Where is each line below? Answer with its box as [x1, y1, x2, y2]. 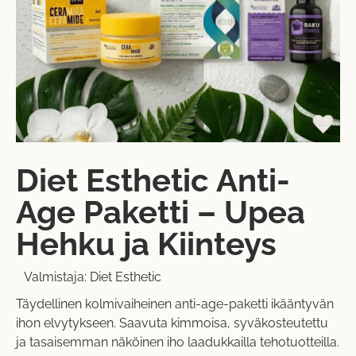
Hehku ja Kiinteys [16, 225, 277, 263]
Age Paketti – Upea [16, 193, 305, 231]
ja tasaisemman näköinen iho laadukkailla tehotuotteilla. [16, 335, 339, 350]
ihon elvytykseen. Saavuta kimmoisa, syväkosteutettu [16, 315, 328, 331]
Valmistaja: [24, 269, 90, 285]
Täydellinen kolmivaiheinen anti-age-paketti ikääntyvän [16, 296, 334, 312]
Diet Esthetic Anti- [16, 161, 290, 199]
